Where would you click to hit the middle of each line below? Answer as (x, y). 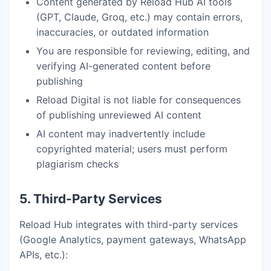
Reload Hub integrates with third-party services (129, 224)
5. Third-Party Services (91, 199)
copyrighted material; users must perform (132, 149)
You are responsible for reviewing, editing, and (143, 51)
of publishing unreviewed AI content (119, 115)
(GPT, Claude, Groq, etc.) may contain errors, (139, 17)
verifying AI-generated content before (123, 66)
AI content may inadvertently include (121, 134)
